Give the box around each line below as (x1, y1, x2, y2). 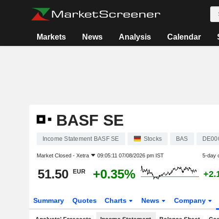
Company (174, 197, 208, 204)
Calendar (167, 33, 201, 41)
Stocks (143, 135, 162, 142)
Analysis (119, 33, 152, 41)
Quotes (72, 197, 97, 204)
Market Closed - (36, 153, 76, 158)
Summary (33, 197, 64, 204)
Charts (105, 197, 129, 204)
